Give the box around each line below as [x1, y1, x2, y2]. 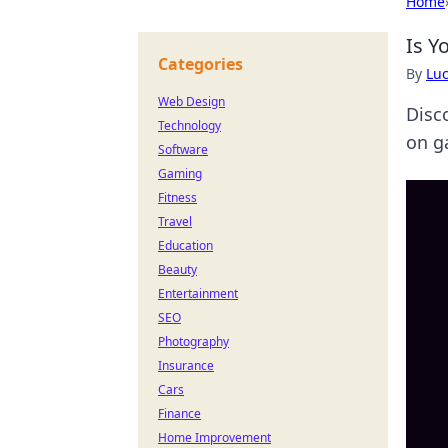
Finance [158, 405, 201, 422]
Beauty [158, 261, 197, 278]
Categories [158, 53, 243, 75]
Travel [158, 213, 192, 230]
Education [158, 237, 213, 254]
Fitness [158, 189, 197, 206]
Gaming [158, 165, 202, 182]
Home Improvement [158, 429, 271, 446]
